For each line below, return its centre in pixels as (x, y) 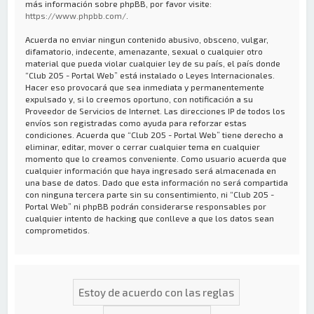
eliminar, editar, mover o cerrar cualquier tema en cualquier (143, 146)
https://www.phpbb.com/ (76, 15)
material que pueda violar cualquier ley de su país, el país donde (153, 63)
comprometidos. (58, 230)
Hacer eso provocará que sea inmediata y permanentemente (145, 87)
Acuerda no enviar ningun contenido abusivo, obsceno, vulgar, (147, 39)
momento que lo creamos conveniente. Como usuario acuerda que (156, 158)
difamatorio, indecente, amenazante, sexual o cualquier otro (144, 51)
